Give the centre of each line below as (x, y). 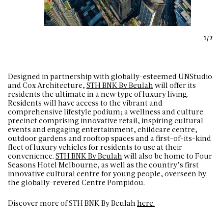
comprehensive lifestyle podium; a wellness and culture (106, 112)
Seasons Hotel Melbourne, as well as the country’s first (103, 165)
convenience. (32, 157)
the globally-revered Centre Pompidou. (76, 183)
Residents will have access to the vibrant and (85, 104)
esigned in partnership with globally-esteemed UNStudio (113, 77)
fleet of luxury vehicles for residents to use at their (95, 148)
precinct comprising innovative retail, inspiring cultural (106, 121)
